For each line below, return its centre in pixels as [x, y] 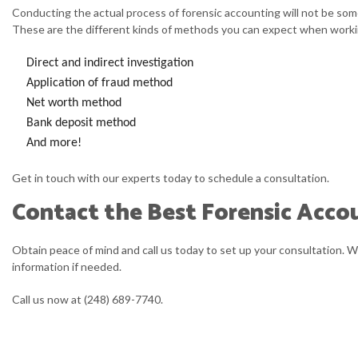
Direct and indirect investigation [109, 63]
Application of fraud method [99, 83]
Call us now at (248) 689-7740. [88, 299]
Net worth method [74, 103]
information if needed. [67, 267]
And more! [54, 143]
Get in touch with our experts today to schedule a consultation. [171, 178]
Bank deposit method [81, 123]
